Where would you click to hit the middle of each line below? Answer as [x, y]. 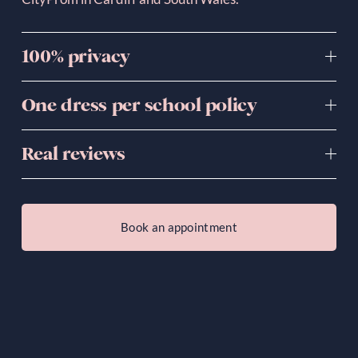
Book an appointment [179, 227]
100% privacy [76, 56]
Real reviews [73, 153]
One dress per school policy [139, 105]
